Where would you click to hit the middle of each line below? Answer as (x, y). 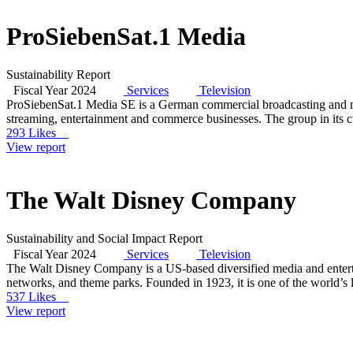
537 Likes (37, 297)
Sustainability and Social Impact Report (104, 239)
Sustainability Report (58, 75)
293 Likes (37, 133)
